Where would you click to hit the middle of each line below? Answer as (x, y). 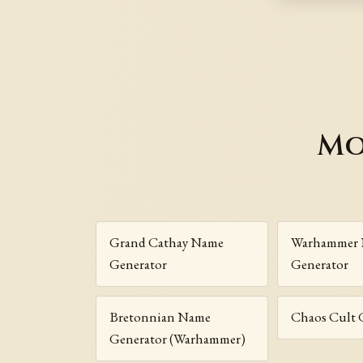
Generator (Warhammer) (178, 339)
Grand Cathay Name (167, 243)
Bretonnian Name (160, 317)
